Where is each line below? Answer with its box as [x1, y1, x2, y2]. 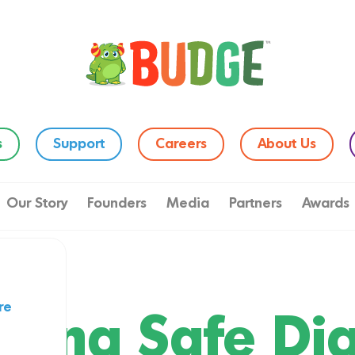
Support [52, 137, 105, 151]
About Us [257, 137, 316, 151]
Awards [301, 197, 349, 210]
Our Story [6, 197, 67, 210]
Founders [86, 197, 147, 210]
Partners [228, 197, 282, 210]
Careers [155, 137, 207, 151]
